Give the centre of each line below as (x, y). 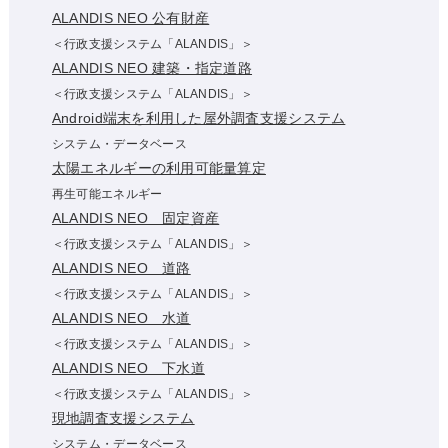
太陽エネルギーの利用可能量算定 (158, 167)
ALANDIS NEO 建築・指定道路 (152, 67)
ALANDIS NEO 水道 (121, 317)
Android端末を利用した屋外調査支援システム (198, 117)
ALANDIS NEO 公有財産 (130, 17)
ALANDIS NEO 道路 (121, 267)
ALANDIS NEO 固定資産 (135, 217)
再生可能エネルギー (107, 193)
